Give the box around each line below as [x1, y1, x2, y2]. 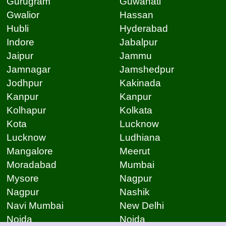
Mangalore [6, 146, 53, 157]
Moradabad [6, 159, 56, 171]
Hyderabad [119, 23, 168, 34]
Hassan [119, 10, 153, 21]
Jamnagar [6, 64, 50, 75]
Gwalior [6, 10, 39, 21]
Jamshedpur [119, 64, 174, 75]
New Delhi [119, 200, 164, 211]
